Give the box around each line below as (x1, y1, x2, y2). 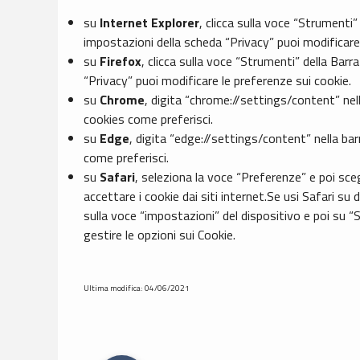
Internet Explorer (100, 13, 199, 33)
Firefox (100, 51, 141, 72)
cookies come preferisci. (84, 109, 213, 129)
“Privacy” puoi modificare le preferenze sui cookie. (84, 71, 351, 91)
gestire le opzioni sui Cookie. (84, 225, 235, 245)
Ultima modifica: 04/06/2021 (84, 282, 190, 295)
